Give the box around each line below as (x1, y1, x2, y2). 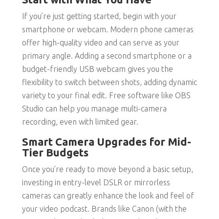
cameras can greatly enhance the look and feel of (22, 191, 194, 200)
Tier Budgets (22, 146, 88, 159)
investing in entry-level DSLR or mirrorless (22, 178, 170, 187)
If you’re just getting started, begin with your (22, 12, 176, 21)
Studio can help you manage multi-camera (22, 104, 167, 113)
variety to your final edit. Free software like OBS (22, 91, 191, 100)
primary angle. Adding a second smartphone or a (22, 51, 192, 61)
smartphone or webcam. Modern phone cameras (22, 25, 194, 34)
